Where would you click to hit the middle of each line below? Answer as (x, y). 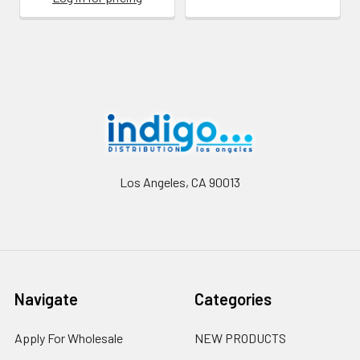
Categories (233, 299)
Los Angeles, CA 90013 (180, 182)
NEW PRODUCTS (240, 337)
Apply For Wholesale (69, 337)
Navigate (46, 299)
